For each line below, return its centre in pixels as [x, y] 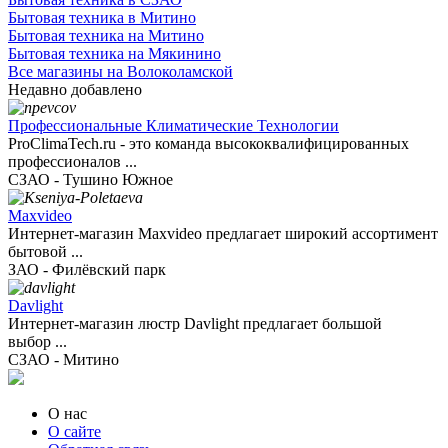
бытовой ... [45, 252]
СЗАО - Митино [63, 360]
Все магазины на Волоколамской [120, 72]
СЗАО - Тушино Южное [90, 180]
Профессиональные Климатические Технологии [173, 126]
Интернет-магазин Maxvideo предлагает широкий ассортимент [223, 234]
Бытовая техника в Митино [102, 18]
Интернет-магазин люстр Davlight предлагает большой [195, 324]
